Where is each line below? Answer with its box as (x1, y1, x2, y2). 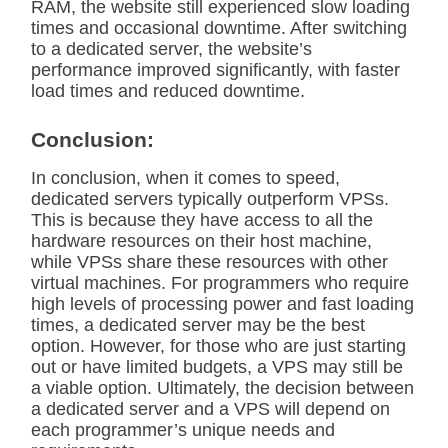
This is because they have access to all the (31, 210, 373, 230)
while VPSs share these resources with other (31, 252, 388, 272)
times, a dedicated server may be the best (31, 315, 365, 335)
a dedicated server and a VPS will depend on (31, 399, 390, 419)
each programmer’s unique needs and (31, 420, 335, 440)
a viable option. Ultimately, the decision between (31, 378, 414, 398)
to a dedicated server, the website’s (31, 39, 312, 59)
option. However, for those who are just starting (31, 336, 406, 356)
